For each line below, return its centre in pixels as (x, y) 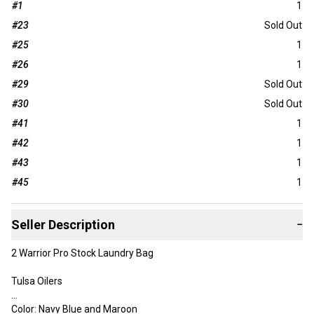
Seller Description (63, 225)
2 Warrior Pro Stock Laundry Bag (83, 253)
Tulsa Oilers (38, 281)
